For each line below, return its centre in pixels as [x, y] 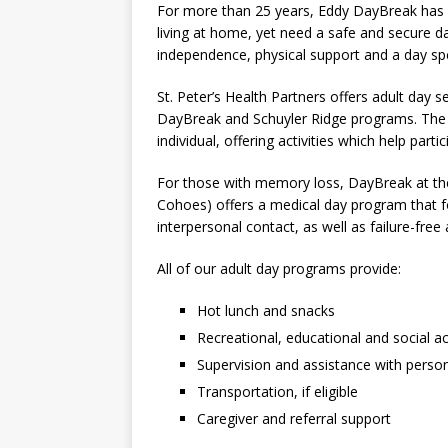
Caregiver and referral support [294, 419]
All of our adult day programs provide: [279, 269]
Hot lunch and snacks [266, 311]
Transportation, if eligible [277, 392]
